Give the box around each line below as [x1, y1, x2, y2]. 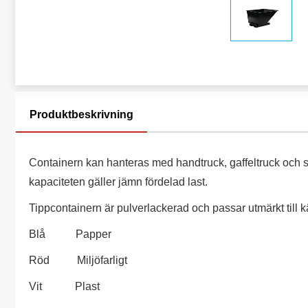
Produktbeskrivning [30, 109, 133, 120]
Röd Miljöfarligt [29, 254, 130, 266]
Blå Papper [29, 228, 114, 240]
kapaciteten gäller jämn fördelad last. [29, 176, 208, 188]
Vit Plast [29, 280, 102, 292]
